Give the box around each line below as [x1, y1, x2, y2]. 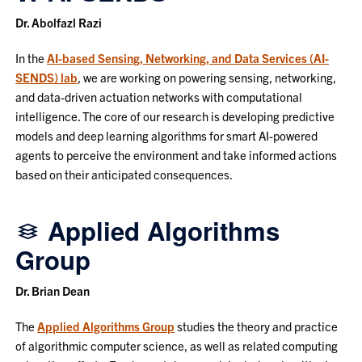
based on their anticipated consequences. [15, 166, 234, 182]
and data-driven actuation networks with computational [15, 88, 303, 104]
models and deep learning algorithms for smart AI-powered [15, 127, 318, 143]
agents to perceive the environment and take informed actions [15, 146, 338, 162]
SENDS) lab [15, 69, 78, 85]
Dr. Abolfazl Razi [15, 14, 103, 30]
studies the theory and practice [175, 318, 339, 334]
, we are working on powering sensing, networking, [78, 69, 337, 85]
